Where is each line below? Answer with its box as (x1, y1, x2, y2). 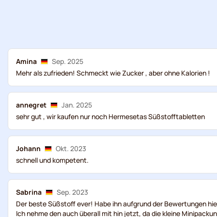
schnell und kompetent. (16, 155, 89, 165)
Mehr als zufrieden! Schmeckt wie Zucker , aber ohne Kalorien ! (16, 68, 210, 77)
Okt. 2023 (56, 144, 86, 153)
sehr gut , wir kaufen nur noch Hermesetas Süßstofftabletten (16, 112, 205, 121)
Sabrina (16, 187, 42, 197)
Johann (16, 144, 41, 153)
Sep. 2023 (57, 187, 88, 197)
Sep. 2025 (52, 57, 83, 66)
